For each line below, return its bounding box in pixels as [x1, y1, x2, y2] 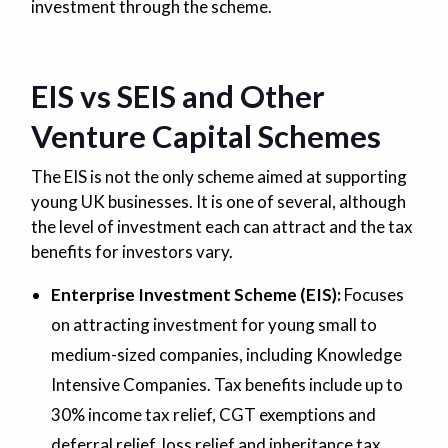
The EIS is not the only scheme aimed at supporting [30, 165, 407, 187]
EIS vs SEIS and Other [30, 76, 325, 115]
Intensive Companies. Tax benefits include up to [50, 373, 403, 395]
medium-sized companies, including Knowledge [50, 343, 402, 365]
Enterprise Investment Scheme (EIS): [50, 283, 344, 305]
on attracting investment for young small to [50, 313, 377, 335]
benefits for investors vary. [30, 240, 233, 262]
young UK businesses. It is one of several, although [30, 190, 406, 212]
